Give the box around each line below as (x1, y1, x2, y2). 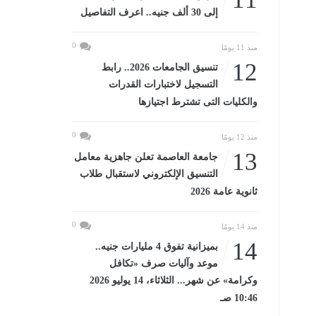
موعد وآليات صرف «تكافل (109, 258, 218, 269)
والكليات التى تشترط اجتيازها (138, 97, 257, 107)
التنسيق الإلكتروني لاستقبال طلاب (79, 169, 218, 179)
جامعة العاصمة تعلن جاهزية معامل (73, 152, 218, 162)
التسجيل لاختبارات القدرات (108, 79, 218, 90)
